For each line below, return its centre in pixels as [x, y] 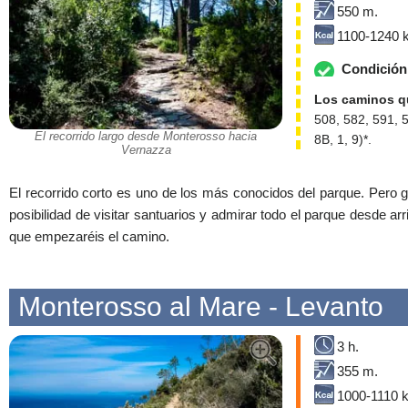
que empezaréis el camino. [89, 237]
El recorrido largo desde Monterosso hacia [146, 136]
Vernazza [146, 149]
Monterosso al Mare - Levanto [201, 307]
